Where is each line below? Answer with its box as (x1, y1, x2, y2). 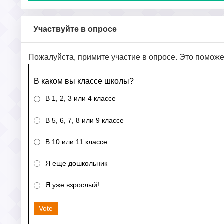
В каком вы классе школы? (34, 77, 134, 86)
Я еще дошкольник (45, 159, 107, 168)
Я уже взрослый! (45, 181, 99, 189)
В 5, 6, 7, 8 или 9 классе (45, 116, 124, 124)
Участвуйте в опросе (33, 25, 117, 34)
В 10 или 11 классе (45, 137, 107, 146)
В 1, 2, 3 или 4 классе (45, 94, 116, 103)
